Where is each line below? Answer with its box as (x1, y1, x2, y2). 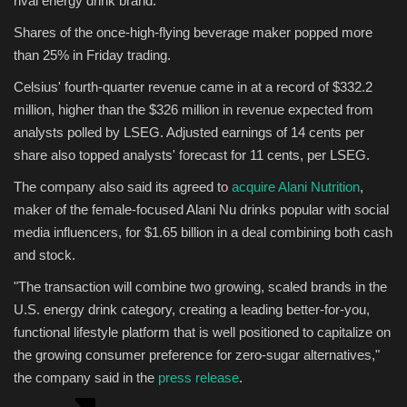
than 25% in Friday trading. (14, 46, 171, 63)
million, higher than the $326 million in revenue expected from (14, 101, 373, 117)
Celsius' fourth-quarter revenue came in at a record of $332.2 (14, 78, 372, 94)
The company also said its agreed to (14, 178, 232, 194)
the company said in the (14, 369, 158, 385)
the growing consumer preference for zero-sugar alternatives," (14, 346, 380, 362)
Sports (14, 33, 59, 53)
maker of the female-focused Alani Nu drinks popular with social (14, 201, 389, 217)
